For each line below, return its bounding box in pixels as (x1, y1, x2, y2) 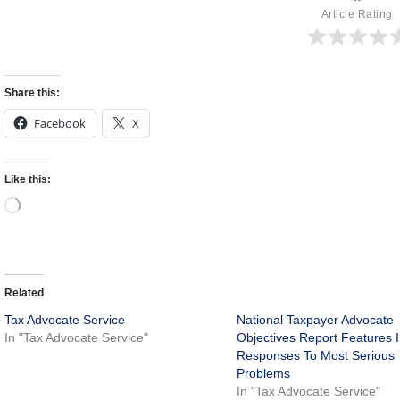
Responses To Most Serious (237, 348, 396, 363)
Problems (237, 366, 291, 381)
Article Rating (321, 8, 393, 21)
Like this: (4, 173, 51, 187)
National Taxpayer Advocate (237, 312, 395, 328)
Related (4, 287, 44, 300)
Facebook (34, 115, 86, 132)
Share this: (4, 87, 60, 100)
